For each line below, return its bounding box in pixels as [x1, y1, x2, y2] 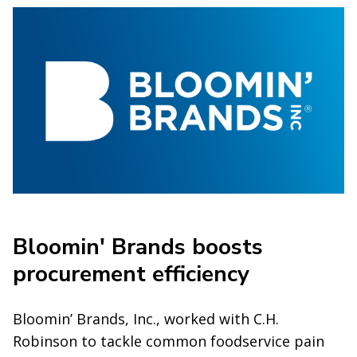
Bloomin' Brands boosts [13, 231, 263, 262]
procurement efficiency [13, 258, 249, 289]
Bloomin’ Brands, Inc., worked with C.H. [13, 308, 279, 328]
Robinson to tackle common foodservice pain [13, 331, 324, 351]
